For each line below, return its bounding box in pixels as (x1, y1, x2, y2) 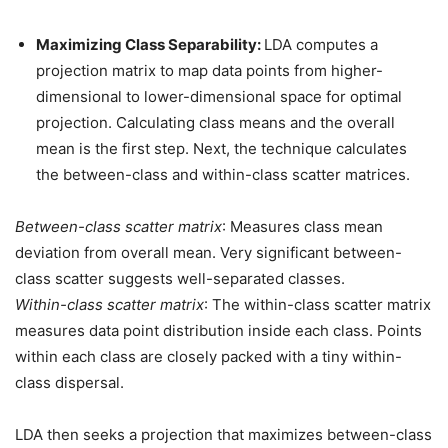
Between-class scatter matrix (15, 217, 222, 236)
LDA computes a (264, 35, 378, 54)
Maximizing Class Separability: (36, 35, 264, 54)
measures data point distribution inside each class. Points (15, 321, 422, 340)
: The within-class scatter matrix (204, 295, 431, 314)
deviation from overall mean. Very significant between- (15, 243, 402, 262)
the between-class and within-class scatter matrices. (36, 165, 410, 184)
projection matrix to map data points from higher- (36, 61, 383, 80)
